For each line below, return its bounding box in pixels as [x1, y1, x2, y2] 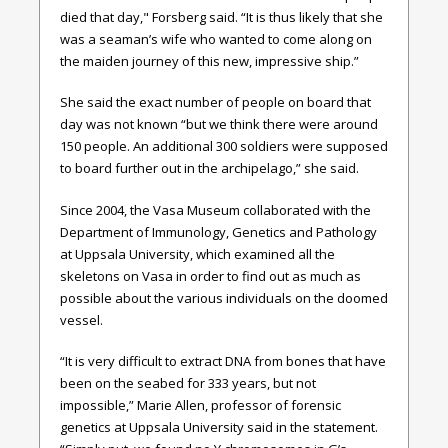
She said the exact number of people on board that [60, 93, 371, 111]
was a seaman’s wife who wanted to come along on [60, 29, 372, 48]
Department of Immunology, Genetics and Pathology [60, 222, 377, 241]
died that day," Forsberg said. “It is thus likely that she [60, 7, 383, 26]
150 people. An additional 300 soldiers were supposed [60, 137, 388, 155]
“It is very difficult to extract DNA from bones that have [60, 352, 386, 370]
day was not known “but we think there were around [60, 115, 378, 133]
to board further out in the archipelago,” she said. [60, 159, 359, 177]
